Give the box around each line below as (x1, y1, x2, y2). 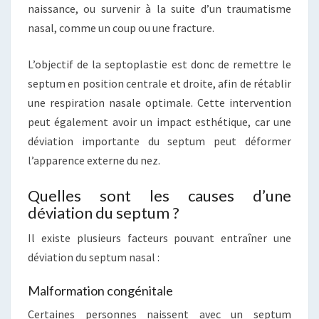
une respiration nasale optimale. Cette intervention (28, 95, 291, 110)
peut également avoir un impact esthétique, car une (28, 115, 291, 129)
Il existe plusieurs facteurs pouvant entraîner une (28, 231, 291, 245)
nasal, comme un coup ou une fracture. (28, 21, 214, 35)
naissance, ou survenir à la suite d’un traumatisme (28, 1, 291, 16)
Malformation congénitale (28, 283, 173, 298)
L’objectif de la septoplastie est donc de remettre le (28, 57, 291, 71)
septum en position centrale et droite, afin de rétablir (28, 76, 291, 90)
